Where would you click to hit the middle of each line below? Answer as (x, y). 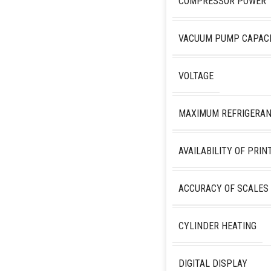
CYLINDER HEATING (217, 226)
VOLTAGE (196, 76)
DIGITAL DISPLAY (213, 263)
